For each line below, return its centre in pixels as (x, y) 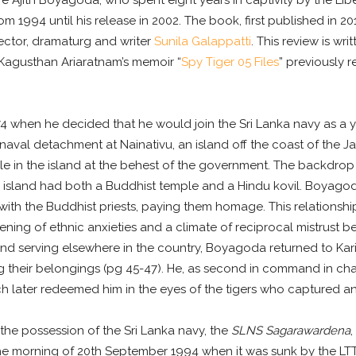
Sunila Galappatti (202, 42)
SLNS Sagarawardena (290, 331)
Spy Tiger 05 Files (230, 62)
